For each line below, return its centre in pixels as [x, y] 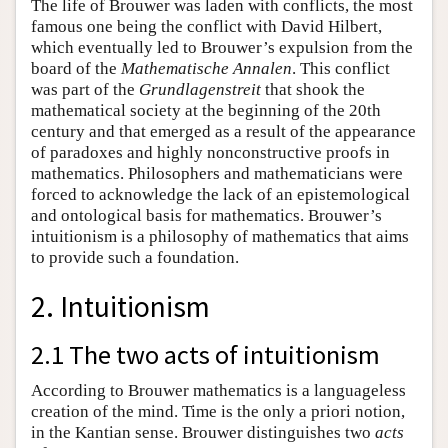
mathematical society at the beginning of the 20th [206, 111]
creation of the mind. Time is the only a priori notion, [218, 412]
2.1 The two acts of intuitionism [205, 355]
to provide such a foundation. [135, 258]
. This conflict [341, 69]
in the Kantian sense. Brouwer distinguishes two [203, 433]
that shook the [313, 90]
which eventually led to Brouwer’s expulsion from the [222, 48]
